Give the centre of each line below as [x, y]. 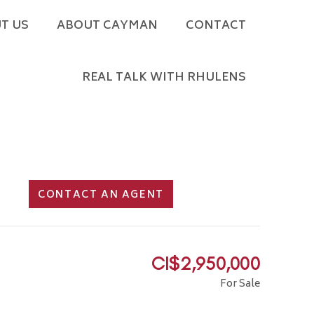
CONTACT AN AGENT [101, 195]
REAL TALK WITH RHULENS [164, 78]
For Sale [240, 284]
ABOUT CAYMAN [107, 26]
